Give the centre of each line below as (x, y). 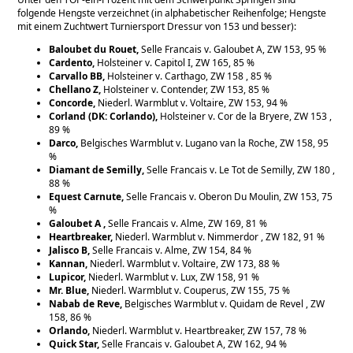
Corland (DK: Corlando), (105, 116)
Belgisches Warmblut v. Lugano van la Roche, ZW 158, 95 (204, 143)
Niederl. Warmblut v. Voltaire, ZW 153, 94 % (193, 102)
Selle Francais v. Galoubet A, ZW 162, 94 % (195, 344)
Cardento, (73, 62)
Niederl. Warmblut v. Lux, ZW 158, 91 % (174, 277)
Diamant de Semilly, (97, 169)
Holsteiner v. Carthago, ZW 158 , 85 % (190, 76)
